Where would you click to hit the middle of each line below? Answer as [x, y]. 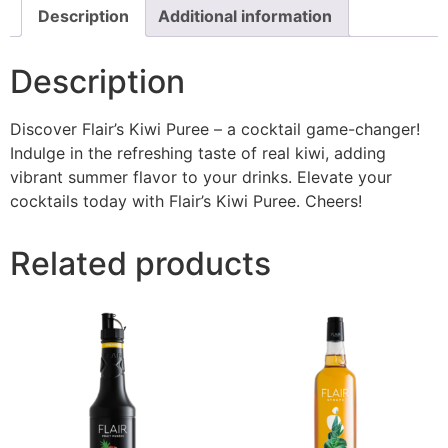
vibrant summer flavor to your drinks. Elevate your [201, 176]
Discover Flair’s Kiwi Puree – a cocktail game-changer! [215, 128]
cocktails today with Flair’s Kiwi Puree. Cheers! [186, 200]
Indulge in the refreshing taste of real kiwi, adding [198, 152]
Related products [140, 263]
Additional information [245, 15]
